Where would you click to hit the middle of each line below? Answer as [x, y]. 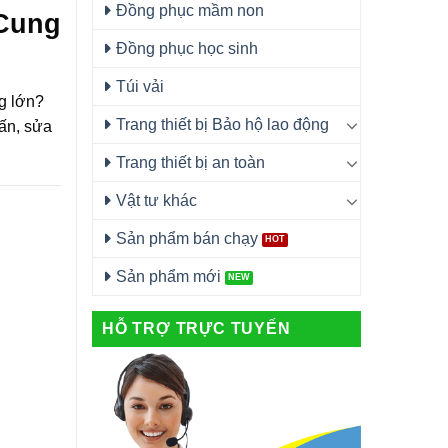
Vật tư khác [156, 200]
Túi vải [140, 86]
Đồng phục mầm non [190, 10]
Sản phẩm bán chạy [187, 238]
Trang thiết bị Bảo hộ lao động [222, 124]
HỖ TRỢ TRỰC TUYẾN [196, 328]
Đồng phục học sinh [187, 48]
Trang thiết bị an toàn [190, 162]
